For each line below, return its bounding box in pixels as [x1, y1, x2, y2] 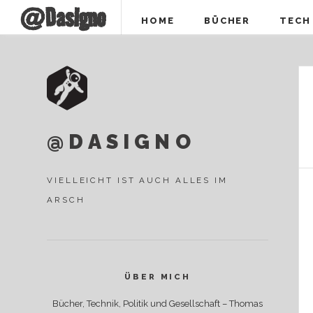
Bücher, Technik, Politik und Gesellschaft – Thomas [52, 298, 263, 309]
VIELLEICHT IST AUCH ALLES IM [47, 175, 228, 186]
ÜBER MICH [124, 272, 191, 282]
